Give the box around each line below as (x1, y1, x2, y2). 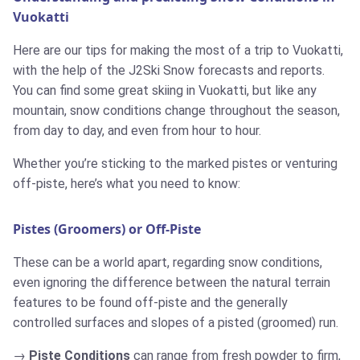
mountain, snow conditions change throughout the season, (13, 103, 340, 119)
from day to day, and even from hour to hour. (13, 123, 261, 139)
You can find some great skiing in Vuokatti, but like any (13, 83, 317, 99)
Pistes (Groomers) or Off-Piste (13, 220, 201, 239)
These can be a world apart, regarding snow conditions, (13, 255, 322, 271)
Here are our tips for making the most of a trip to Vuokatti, (13, 43, 343, 59)
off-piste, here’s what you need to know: (13, 176, 240, 192)
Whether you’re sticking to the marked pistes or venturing (13, 156, 337, 172)
